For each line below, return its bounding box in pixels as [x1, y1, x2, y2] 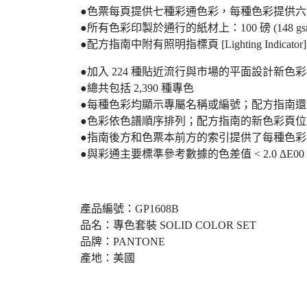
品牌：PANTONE [80, 236, 165, 248]
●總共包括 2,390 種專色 [80, 82, 194, 95]
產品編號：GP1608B [80, 203, 179, 215]
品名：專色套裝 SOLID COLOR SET [80, 219, 256, 232]
